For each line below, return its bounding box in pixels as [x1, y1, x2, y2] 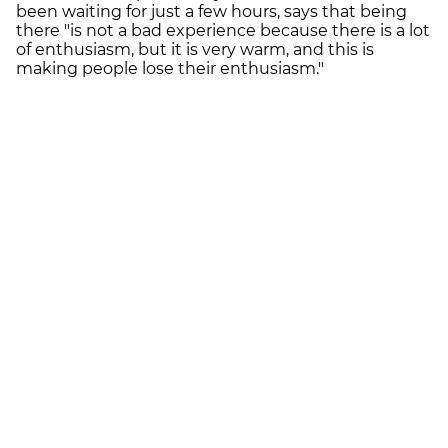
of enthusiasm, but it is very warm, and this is [16, 39, 374, 59]
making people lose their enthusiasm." [16, 58, 324, 78]
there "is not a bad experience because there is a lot [16, 20, 430, 40]
